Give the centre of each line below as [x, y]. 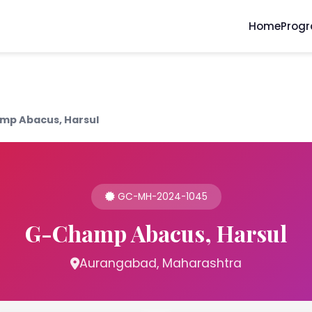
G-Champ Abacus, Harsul [156, 233]
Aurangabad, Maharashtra [161, 263]
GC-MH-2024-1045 [161, 197]
